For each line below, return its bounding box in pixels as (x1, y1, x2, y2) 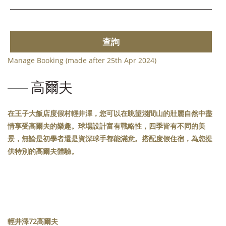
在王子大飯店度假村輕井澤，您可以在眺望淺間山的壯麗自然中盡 (8, 108, 212, 119)
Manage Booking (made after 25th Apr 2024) (8, 55, 156, 66)
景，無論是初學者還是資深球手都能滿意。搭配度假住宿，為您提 (8, 134, 212, 144)
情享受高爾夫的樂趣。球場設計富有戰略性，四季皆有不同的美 (8, 121, 205, 131)
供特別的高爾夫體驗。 (8, 146, 78, 156)
